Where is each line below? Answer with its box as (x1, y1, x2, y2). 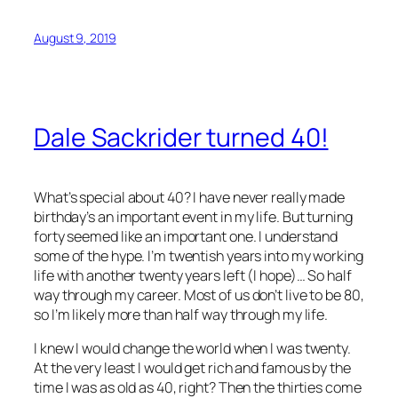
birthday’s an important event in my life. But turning (34, 206, 353, 227)
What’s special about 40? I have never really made (34, 187, 346, 207)
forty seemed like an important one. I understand (34, 226, 338, 246)
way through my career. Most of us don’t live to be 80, (34, 284, 364, 305)
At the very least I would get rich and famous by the (34, 358, 351, 378)
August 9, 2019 (34, 29, 116, 47)
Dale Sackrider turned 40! (34, 119, 329, 155)
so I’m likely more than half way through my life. (34, 304, 329, 324)
